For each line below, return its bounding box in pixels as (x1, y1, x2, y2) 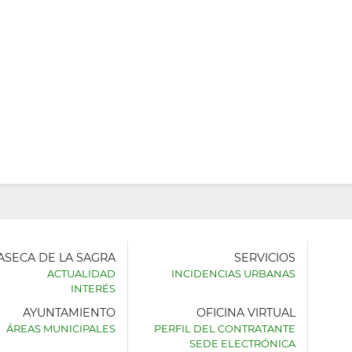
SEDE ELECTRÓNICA (189, 337, 295, 350)
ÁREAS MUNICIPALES (5, 322, 115, 335)
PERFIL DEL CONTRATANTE (153, 322, 295, 335)
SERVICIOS (233, 251, 295, 266)
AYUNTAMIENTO (22, 306, 115, 321)
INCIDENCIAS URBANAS (170, 267, 295, 280)
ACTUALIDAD (46, 267, 115, 280)
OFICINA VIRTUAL (196, 306, 295, 321)
